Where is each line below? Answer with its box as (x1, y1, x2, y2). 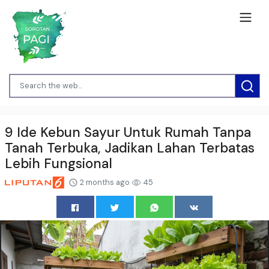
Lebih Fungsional (5, 154, 112, 172)
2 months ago (77, 177, 131, 187)
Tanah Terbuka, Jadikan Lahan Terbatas (5, 139, 255, 157)
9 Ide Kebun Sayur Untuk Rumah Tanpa (5, 123, 251, 141)
